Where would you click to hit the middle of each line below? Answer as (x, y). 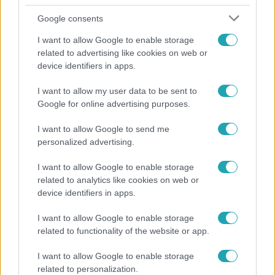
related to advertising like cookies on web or (122, 53)
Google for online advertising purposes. (114, 104)
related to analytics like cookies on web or (118, 180)
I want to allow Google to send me (103, 129)
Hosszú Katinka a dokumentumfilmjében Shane (128, 117)
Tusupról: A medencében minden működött (117, 130)
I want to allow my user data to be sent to (117, 91)
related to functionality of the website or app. (123, 231)
